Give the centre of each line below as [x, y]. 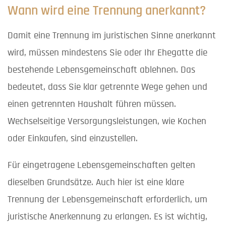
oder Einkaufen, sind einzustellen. [73, 138]
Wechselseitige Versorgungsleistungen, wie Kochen [107, 121]
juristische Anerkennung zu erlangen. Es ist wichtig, [107, 216]
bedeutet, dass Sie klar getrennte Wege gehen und [107, 87]
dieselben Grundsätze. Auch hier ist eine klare [96, 182]
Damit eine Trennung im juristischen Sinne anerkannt [112, 35]
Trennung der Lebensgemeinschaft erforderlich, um [107, 199]
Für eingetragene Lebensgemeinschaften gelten [101, 165]
